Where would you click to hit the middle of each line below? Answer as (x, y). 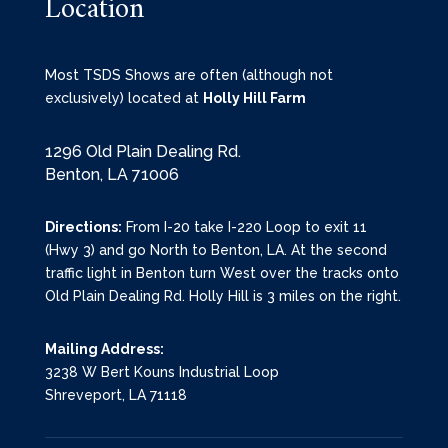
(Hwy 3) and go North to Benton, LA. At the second (215, 250)
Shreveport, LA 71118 (115, 395)
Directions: (83, 227)
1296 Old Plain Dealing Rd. (142, 152)
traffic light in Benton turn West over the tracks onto (221, 273)
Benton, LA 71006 (111, 175)
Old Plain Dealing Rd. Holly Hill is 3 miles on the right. (222, 296)
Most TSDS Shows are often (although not (188, 75)
